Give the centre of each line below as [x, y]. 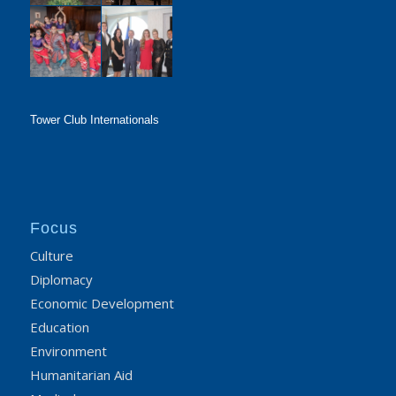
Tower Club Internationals [94, 119]
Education [59, 327]
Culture [51, 255]
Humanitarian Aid [81, 374]
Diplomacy [61, 279]
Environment [68, 350]
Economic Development [102, 303]
